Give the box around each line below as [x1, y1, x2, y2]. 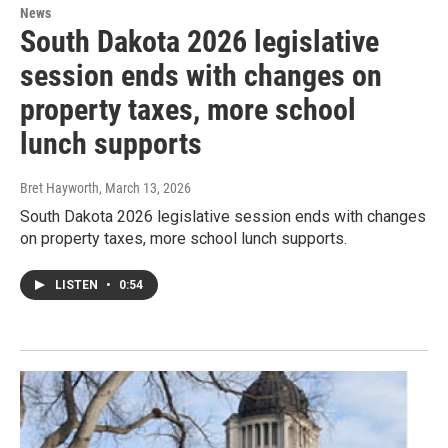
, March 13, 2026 [99, 179, 191, 196]
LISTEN [55, 277, 101, 292]
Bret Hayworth [20, 179, 99, 196]
